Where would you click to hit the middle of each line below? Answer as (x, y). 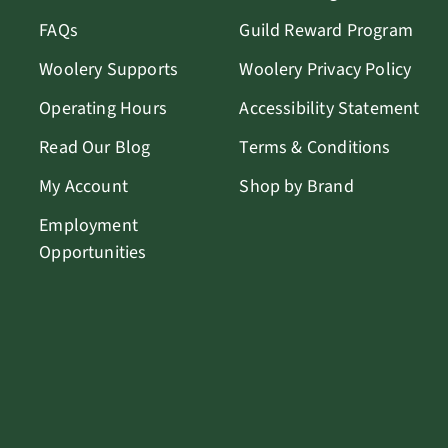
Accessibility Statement (329, 108)
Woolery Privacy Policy (325, 69)
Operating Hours (103, 108)
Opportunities (93, 252)
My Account (84, 186)
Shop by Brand (296, 186)
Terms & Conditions (315, 147)
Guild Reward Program (326, 30)
